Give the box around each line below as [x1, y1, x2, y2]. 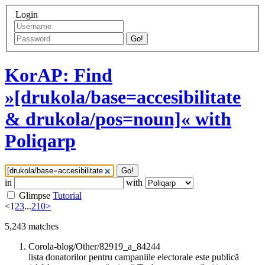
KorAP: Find [5, 64, 112, 86]
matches [26, 221, 59, 232]
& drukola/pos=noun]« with [5, 108, 231, 130]
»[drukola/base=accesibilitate [5, 86, 241, 108]
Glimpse [19, 190, 50, 201]
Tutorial [53, 190, 82, 201]
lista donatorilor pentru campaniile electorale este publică [28, 252, 239, 263]
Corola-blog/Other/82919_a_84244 [28, 241, 160, 252]
